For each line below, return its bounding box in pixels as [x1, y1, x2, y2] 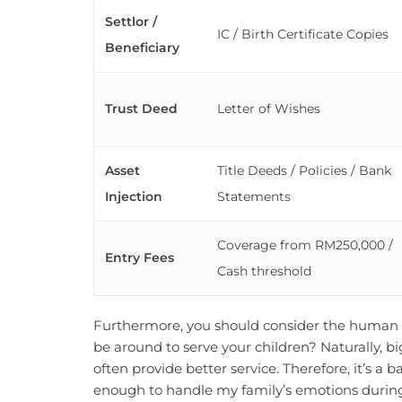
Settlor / [105, 13, 157, 31]
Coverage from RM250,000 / [217, 237, 393, 254]
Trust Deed [105, 100, 178, 118]
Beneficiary [105, 39, 179, 57]
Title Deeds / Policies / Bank [217, 162, 391, 179]
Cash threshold [217, 263, 311, 280]
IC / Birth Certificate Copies [217, 26, 389, 43]
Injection [105, 188, 162, 205]
